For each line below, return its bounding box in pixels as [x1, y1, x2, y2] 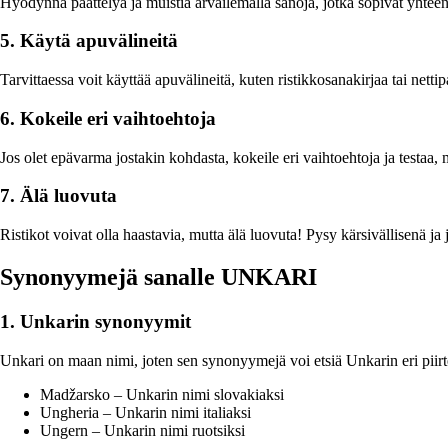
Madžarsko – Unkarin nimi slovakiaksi [40, 385, 284, 403]
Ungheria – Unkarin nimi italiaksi [40, 403, 251, 421]
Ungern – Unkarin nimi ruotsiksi [40, 421, 245, 439]
